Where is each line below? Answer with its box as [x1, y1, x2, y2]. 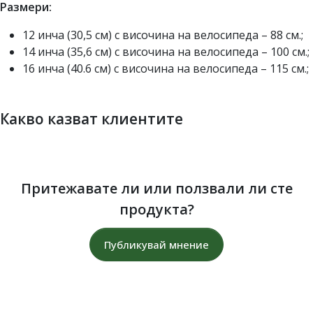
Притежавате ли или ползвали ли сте [20, 178, 293, 198]
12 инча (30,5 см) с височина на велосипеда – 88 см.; [22, 27, 303, 43]
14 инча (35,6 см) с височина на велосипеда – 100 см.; [22, 43, 310, 59]
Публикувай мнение [104, 237, 209, 252]
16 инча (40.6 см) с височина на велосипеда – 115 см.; [22, 60, 309, 76]
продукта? [119, 199, 194, 219]
